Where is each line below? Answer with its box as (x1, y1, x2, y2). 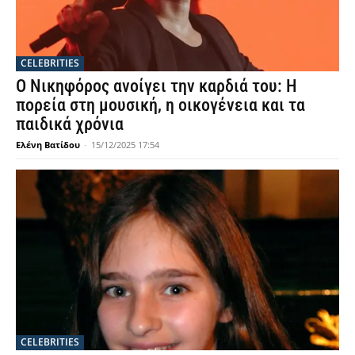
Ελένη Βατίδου (16, 138, 80, 151)
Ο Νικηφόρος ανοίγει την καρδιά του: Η (16, 75, 297, 96)
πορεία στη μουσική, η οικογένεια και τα (16, 94, 305, 115)
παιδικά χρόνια (16, 113, 124, 134)
